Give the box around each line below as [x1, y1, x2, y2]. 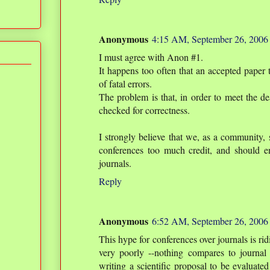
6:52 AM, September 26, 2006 [152, 215, 268, 227]
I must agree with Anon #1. [99, 51, 203, 63]
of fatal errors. [99, 77, 152, 90]
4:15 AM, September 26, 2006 [152, 33, 268, 45]
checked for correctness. [99, 104, 190, 116]
